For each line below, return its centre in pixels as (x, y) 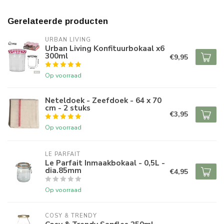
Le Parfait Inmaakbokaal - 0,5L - (105, 163)
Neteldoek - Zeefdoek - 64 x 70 (103, 100)
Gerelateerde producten (58, 21)
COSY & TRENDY (71, 216)
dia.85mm (63, 170)
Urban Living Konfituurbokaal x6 (105, 48)
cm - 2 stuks (68, 108)
